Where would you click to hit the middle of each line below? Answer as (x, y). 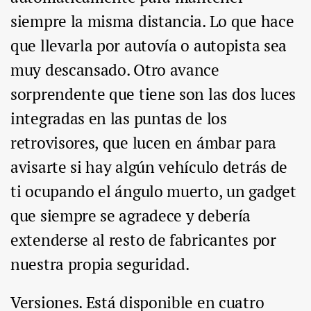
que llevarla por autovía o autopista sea (149, 46)
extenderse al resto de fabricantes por (143, 240)
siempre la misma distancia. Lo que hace (152, 22)
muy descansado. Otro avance (115, 70)
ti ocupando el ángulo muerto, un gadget (153, 192)
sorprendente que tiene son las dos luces (153, 94)
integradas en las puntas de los (119, 119)
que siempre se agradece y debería (131, 216)
